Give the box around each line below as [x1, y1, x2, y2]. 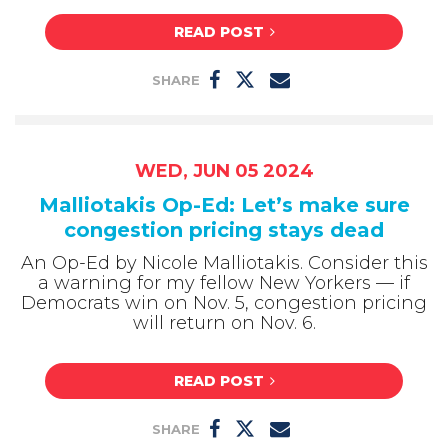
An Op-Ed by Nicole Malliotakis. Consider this [20, 251, 428, 274]
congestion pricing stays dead [64, 217, 384, 242]
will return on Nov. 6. [132, 311, 316, 334]
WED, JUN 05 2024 [134, 159, 314, 182]
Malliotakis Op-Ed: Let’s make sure [38, 192, 410, 217]
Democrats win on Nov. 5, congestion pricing [21, 291, 427, 314]
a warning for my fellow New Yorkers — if [38, 271, 410, 294]
